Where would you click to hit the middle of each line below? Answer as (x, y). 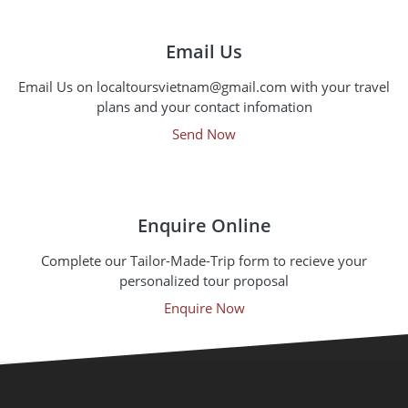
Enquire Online (204, 225)
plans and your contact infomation (204, 107)
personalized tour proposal (204, 280)
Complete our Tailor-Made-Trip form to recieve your (204, 260)
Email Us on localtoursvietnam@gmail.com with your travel (204, 87)
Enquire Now (204, 308)
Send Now (204, 134)
